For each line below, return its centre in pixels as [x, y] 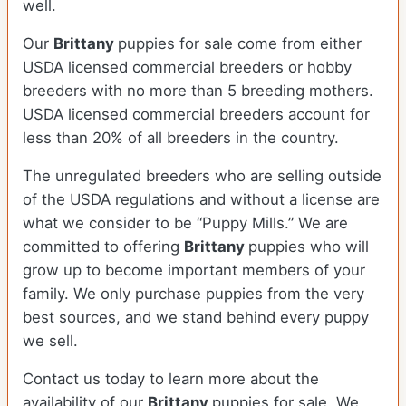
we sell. [50, 341]
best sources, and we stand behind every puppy [196, 318]
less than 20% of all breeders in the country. [183, 138]
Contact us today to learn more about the [171, 379]
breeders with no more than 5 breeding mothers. [198, 91]
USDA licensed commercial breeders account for [196, 115]
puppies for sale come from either [240, 44]
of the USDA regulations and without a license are [201, 200]
